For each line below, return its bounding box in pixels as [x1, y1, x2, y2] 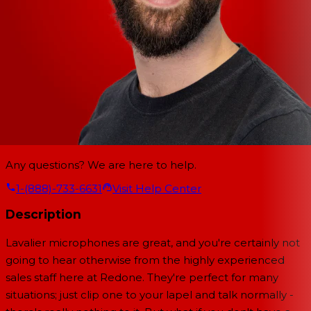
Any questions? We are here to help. [6, 158, 196, 171]
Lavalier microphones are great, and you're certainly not [6, 236, 300, 249]
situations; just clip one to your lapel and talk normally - [6, 288, 294, 301]
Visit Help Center [112, 181, 201, 195]
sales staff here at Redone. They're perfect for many [6, 271, 278, 284]
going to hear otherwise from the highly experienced [6, 253, 285, 267]
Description [6, 207, 81, 222]
